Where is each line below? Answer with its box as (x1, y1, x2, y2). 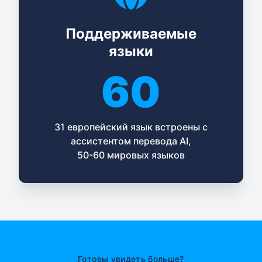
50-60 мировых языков (77, 149, 185, 161)
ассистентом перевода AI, (71, 135, 191, 147)
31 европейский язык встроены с (54, 121, 208, 133)
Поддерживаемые (65, 25, 196, 43)
